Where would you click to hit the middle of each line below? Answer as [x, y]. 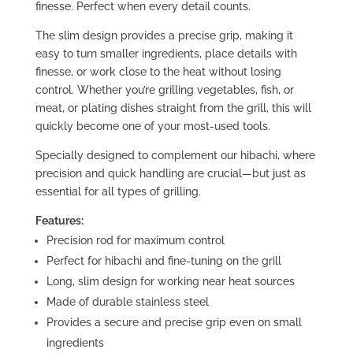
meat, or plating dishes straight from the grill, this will [173, 108]
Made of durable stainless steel [127, 302]
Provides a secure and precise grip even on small [174, 323]
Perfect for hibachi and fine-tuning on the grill [163, 261]
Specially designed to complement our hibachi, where [175, 156]
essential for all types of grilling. [118, 192]
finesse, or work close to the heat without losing [158, 72]
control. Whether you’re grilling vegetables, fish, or [164, 90]
